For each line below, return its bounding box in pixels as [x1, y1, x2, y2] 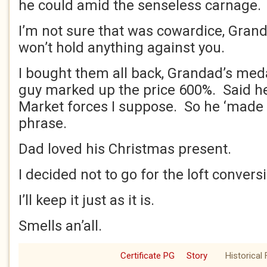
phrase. [18, 115, 67, 132]
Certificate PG [120, 250, 175, 261]
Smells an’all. [18, 218, 102, 234]
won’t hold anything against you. [18, 39, 225, 56]
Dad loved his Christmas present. [18, 141, 231, 157]
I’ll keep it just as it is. [18, 192, 158, 209]
